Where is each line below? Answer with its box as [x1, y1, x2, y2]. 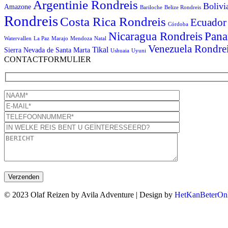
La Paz [34, 35, 49, 41]
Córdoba [168, 21, 188, 27]
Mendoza [70, 35, 92, 41]
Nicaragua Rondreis [108, 30, 203, 43]
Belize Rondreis [164, 4, 201, 10]
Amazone [4, 3, 31, 11]
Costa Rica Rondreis [60, 14, 166, 29]
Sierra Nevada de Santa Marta [4, 46, 90, 54]
